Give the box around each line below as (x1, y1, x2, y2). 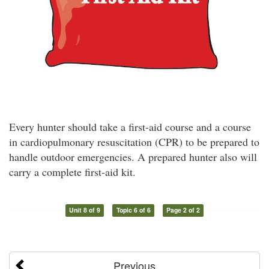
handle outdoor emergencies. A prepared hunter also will (9, 149, 257, 164)
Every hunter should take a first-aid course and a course (9, 119, 251, 134)
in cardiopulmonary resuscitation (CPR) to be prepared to (9, 134, 259, 149)
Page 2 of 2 (166, 205, 201, 215)
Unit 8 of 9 (68, 205, 100, 215)
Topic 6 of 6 (116, 205, 151, 215)
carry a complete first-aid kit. (9, 164, 136, 179)
